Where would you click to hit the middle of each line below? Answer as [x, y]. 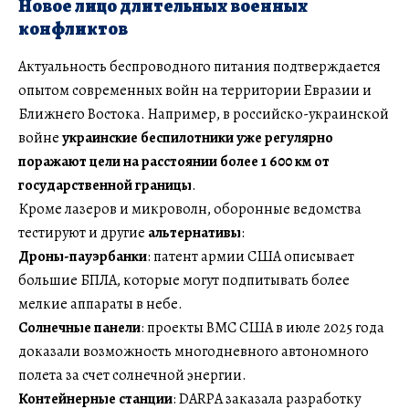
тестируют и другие [83, 233]
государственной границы [105, 186]
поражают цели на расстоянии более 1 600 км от [174, 162]
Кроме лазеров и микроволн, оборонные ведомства [190, 210]
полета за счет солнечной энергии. [132, 376]
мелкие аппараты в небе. [100, 304]
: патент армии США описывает [251, 257]
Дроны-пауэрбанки [83, 257]
